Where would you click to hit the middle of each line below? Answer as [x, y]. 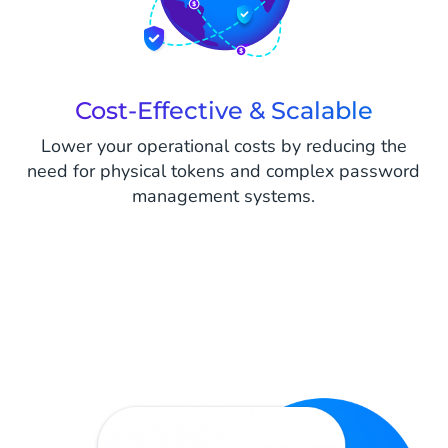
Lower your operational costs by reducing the [223, 145]
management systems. [224, 195]
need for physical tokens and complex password [224, 170]
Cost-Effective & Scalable [223, 110]
